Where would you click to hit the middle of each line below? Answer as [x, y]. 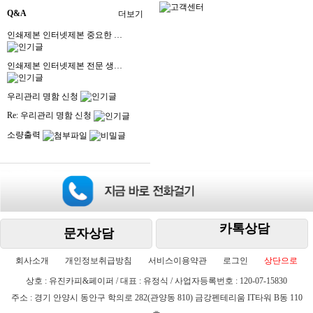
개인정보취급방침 [99, 261]
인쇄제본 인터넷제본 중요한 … [65, 35]
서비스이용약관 [177, 261]
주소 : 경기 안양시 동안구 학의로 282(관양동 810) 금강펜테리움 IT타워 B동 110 [156, 298]
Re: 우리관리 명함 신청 [50, 116]
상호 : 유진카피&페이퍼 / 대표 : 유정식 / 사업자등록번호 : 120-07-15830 [156, 281]
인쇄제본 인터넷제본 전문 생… [65, 65]
